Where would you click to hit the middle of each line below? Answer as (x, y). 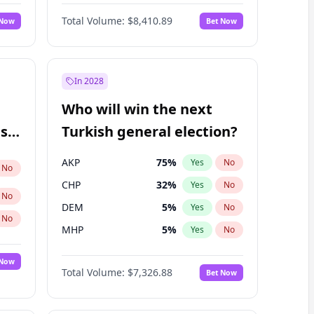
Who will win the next (137, 109)
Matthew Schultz (101, 12)
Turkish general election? (149, 131)
